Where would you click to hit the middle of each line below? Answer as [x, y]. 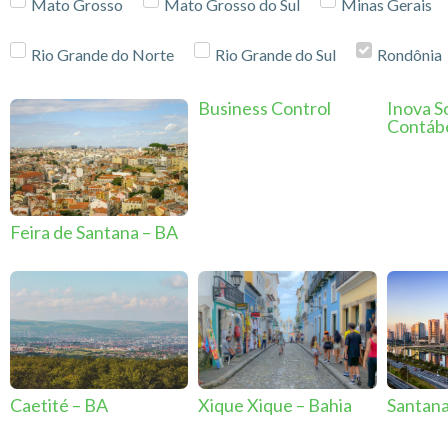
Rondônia [409, 54]
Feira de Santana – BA [94, 232]
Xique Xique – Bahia [275, 405]
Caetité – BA [59, 405]
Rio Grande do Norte [102, 54]
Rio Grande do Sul [275, 54]
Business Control [265, 107]
